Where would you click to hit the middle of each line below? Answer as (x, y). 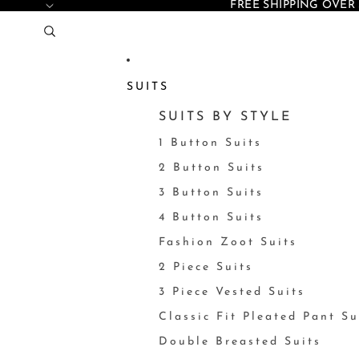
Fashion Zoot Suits (228, 242)
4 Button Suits (211, 218)
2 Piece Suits (206, 267)
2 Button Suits (211, 168)
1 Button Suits (210, 143)
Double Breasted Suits (240, 342)
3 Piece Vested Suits (232, 292)
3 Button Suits (211, 193)
